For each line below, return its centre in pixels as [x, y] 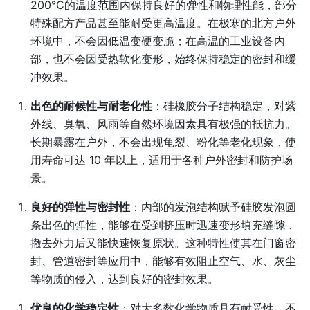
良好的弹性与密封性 [80, 207]
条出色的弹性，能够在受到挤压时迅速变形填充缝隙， [163, 225]
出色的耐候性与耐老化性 [91, 106]
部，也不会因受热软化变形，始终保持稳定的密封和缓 [163, 59]
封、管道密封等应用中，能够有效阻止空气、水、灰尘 [163, 261]
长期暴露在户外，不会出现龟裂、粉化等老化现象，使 [163, 142]
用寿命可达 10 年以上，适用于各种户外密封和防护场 [162, 160]
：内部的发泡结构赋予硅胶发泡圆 [213, 207]
